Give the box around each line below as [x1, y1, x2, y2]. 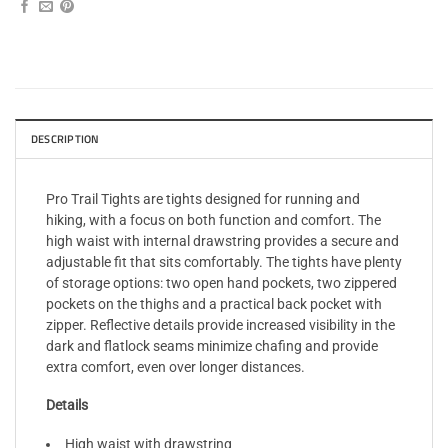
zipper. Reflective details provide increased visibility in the [46, 316, 395, 333]
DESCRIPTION [31, 130, 100, 147]
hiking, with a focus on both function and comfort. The [46, 211, 381, 228]
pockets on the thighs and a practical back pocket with [46, 295, 382, 312]
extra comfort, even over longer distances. [46, 358, 305, 375]
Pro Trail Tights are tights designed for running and [46, 190, 360, 207]
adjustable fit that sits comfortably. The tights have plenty [46, 253, 402, 270]
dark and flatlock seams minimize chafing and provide [46, 337, 378, 354]
